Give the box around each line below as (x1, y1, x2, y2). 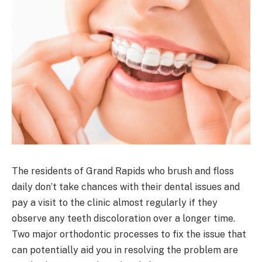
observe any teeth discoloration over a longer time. (12, 212, 235, 224)
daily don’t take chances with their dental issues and (12, 181, 240, 192)
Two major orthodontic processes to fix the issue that (12, 228, 246, 240)
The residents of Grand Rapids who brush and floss (12, 165, 234, 177)
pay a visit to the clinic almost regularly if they (12, 196, 218, 208)
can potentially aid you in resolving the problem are (12, 244, 238, 256)
